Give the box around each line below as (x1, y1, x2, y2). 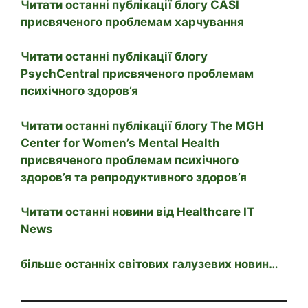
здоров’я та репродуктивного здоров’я (21, 170, 247, 184)
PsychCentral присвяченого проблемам (21, 67, 254, 81)
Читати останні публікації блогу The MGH (21, 118, 264, 133)
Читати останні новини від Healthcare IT (21, 205, 254, 219)
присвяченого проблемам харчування (21, 14, 244, 29)
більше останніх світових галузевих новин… (21, 256, 278, 271)
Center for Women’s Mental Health (21, 135, 220, 150)
